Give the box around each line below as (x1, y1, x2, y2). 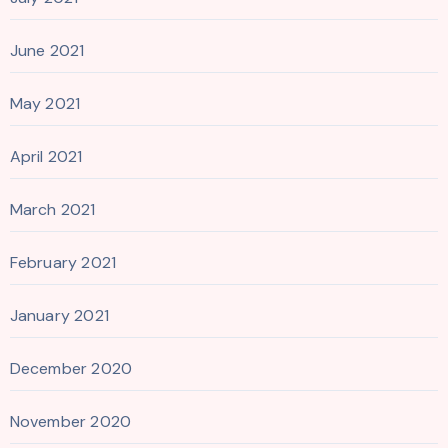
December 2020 (9, 357, 133, 379)
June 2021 (9, 39, 85, 61)
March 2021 (9, 198, 96, 220)
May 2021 (9, 92, 81, 114)
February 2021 (9, 251, 117, 273)
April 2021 (9, 145, 83, 167)
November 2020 (9, 410, 132, 432)
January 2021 (9, 304, 109, 326)
